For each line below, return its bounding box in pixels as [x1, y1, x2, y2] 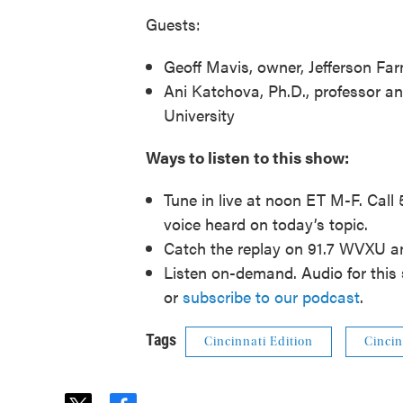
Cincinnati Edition [204, 335, 313, 349]
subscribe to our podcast [183, 285, 360, 308]
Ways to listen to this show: [146, 146, 349, 168]
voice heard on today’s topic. [164, 212, 368, 235]
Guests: [146, 13, 201, 35]
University [164, 103, 235, 126]
